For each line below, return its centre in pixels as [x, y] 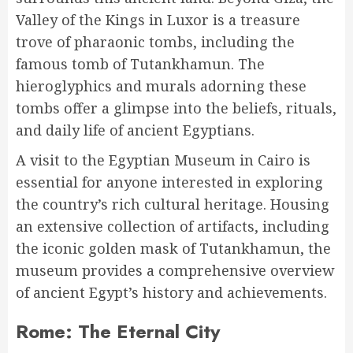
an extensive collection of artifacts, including [173, 227]
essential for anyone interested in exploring [169, 182]
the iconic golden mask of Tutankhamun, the [173, 249]
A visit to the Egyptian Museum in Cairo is [163, 160]
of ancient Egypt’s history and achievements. [171, 293]
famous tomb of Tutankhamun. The [140, 64]
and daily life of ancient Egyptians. [135, 130]
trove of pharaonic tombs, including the [155, 42]
